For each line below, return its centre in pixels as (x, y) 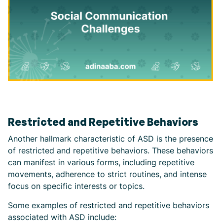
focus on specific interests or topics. (76, 186)
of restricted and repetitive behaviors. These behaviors (110, 150)
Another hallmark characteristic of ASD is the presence (110, 138)
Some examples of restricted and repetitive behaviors (109, 205)
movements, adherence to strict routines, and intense (107, 174)
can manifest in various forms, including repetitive (101, 162)
